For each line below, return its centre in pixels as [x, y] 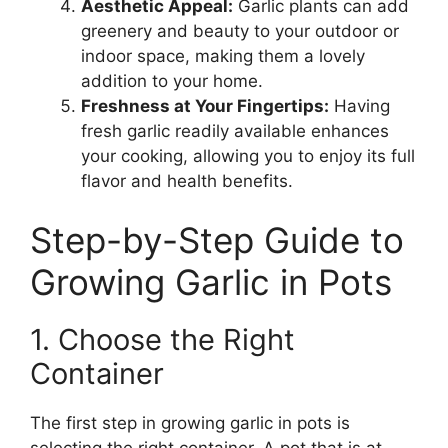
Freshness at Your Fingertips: [205, 105]
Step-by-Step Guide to [217, 240]
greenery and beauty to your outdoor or [240, 30]
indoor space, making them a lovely [223, 55]
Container [97, 374]
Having [359, 105]
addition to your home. [172, 80]
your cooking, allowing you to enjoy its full [248, 155]
